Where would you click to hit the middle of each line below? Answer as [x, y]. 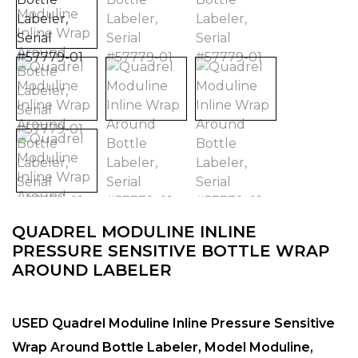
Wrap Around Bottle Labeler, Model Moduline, [163, 348]
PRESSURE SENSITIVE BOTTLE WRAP [171, 251]
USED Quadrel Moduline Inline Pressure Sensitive [173, 324]
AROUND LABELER [92, 270]
